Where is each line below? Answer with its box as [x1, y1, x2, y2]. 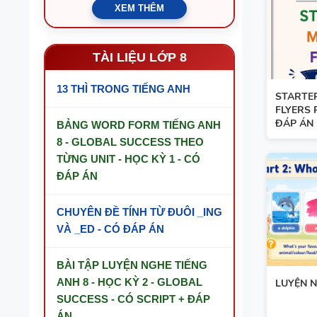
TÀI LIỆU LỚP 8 [92, 50, 187, 64]
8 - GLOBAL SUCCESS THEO [57, 136, 204, 148]
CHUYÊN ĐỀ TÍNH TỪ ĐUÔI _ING [57, 206, 222, 218]
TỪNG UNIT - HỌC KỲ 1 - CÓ [57, 153, 200, 165]
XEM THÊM [115, 3, 164, 13]
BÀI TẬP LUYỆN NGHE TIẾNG [57, 259, 207, 271]
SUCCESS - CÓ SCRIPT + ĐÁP [57, 293, 210, 305]
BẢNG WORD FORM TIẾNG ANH [57, 119, 221, 131]
